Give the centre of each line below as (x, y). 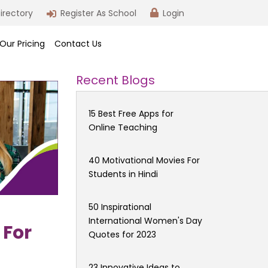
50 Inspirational (120, 207)
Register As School (98, 13)
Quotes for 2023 (122, 234)
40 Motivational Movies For (144, 160)
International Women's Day (145, 220)
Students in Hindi (123, 174)
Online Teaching (123, 127)
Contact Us (78, 44)
